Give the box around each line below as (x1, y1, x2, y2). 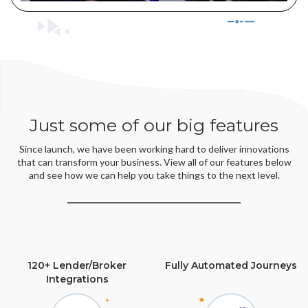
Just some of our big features (30, 115, 278, 136)
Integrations (45, 273, 109, 286)
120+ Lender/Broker (27, 259, 126, 272)
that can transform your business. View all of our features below (16, 156, 291, 168)
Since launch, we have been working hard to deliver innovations (19, 143, 289, 155)
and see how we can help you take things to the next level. (28, 169, 280, 181)
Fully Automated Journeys (165, 259, 297, 272)
